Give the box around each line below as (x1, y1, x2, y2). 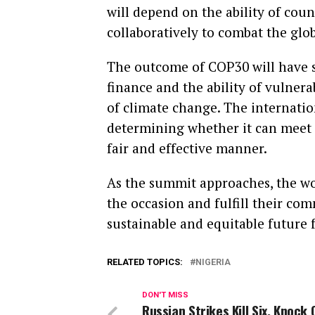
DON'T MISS (142, 290, 188, 300)
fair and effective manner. (107, 139, 267, 157)
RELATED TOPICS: (107, 257, 183, 267)
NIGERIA (195, 257, 231, 267)
